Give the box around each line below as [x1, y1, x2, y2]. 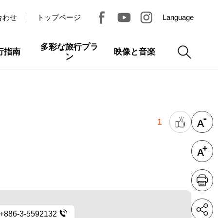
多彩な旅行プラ [40, 42, 98, 52]
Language [163, 13, 194, 21]
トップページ [37, 13, 81, 21]
